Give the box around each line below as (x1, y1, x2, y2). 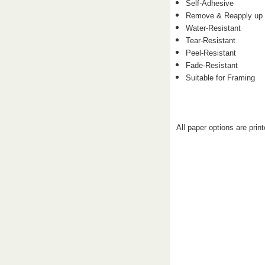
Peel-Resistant (186, 48, 237, 57)
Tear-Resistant (186, 35, 236, 45)
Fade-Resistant (186, 60, 238, 70)
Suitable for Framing (186, 73, 256, 82)
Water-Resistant (186, 23, 241, 33)
